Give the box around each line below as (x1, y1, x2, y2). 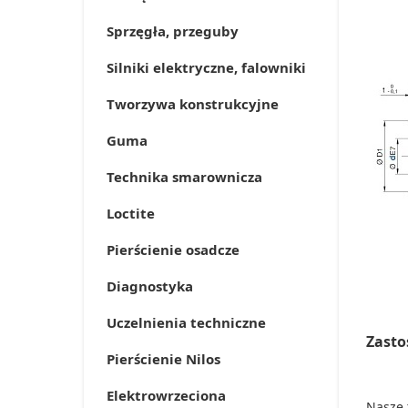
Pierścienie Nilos (107, 350, 220, 368)
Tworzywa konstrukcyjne (107, 95, 279, 113)
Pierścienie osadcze (107, 240, 240, 259)
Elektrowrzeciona (107, 386, 226, 404)
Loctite (107, 204, 155, 222)
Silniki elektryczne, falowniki (107, 58, 306, 76)
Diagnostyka (107, 277, 193, 295)
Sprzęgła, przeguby (107, 22, 239, 40)
